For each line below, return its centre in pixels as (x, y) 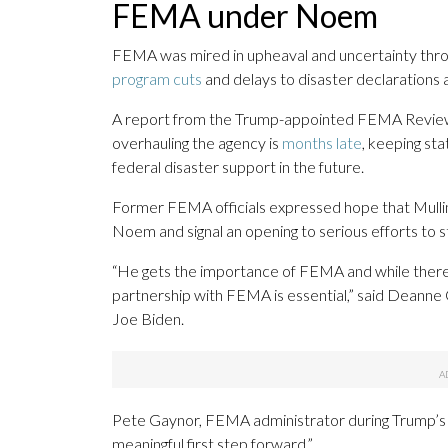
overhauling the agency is (197, 143)
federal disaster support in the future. (238, 167)
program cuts (157, 79)
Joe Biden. (148, 319)
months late (322, 143)
